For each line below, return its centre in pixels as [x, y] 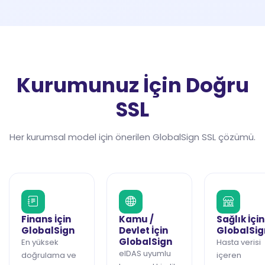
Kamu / [136, 219]
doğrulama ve [49, 255]
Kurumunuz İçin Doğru [132, 85]
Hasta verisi [239, 242]
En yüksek [40, 242]
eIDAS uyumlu [145, 253]
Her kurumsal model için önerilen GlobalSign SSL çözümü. [132, 137]
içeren [229, 255]
